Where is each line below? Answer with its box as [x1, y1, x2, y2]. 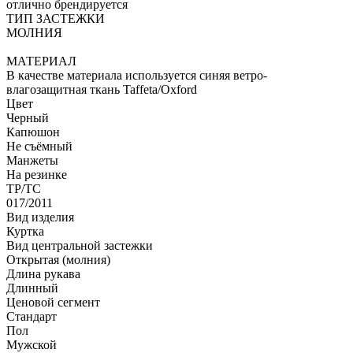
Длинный [6, 281, 58, 295]
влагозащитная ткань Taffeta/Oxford [6, 82, 197, 96]
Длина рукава [6, 266, 80, 281]
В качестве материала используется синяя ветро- [6, 68, 267, 82]
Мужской [6, 337, 57, 351]
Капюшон [6, 124, 60, 139]
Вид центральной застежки [6, 238, 153, 252]
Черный [6, 110, 49, 124]
